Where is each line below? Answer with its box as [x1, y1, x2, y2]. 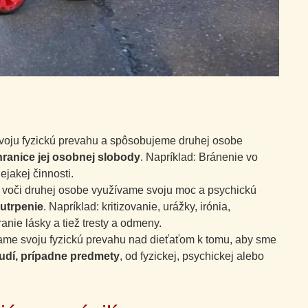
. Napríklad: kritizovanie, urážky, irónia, [43, 200, 230, 212]
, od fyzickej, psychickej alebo [120, 250, 264, 262]
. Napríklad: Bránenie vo [140, 151, 258, 163]
